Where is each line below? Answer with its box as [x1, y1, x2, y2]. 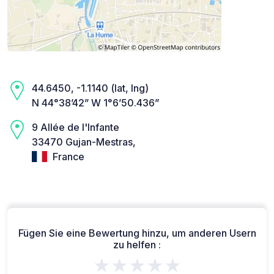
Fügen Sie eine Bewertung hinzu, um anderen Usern [18, 227, 256, 240]
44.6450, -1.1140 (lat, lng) [32, 81, 149, 94]
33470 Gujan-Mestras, [32, 135, 136, 148]
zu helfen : [113, 239, 161, 251]
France [50, 150, 84, 163]
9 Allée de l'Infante [32, 120, 119, 133]
